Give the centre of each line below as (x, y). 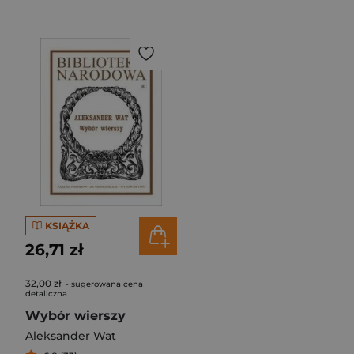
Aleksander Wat (71, 336)
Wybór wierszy (75, 316)
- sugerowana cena (103, 284)
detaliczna (46, 294)
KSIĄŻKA (67, 225)
